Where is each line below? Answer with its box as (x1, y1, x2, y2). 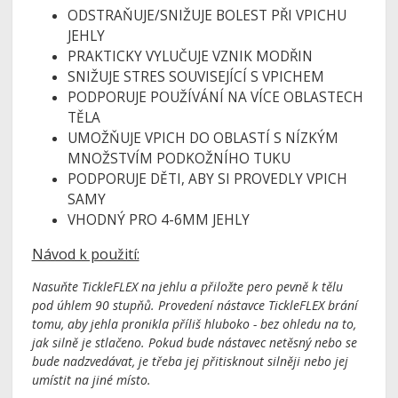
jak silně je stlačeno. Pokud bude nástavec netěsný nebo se (31, 334, 357, 352)
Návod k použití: (31, 244, 139, 265)
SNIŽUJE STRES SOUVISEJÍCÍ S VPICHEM (67, 67, 324, 86)
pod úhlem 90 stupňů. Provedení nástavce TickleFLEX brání (31, 297, 358, 314)
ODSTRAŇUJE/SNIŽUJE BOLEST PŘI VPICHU (67, 5, 346, 25)
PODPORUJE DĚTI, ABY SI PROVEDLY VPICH (67, 169, 347, 188)
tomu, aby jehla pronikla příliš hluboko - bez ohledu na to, (31, 315, 356, 333)
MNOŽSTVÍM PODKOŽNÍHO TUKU (67, 148, 291, 168)
